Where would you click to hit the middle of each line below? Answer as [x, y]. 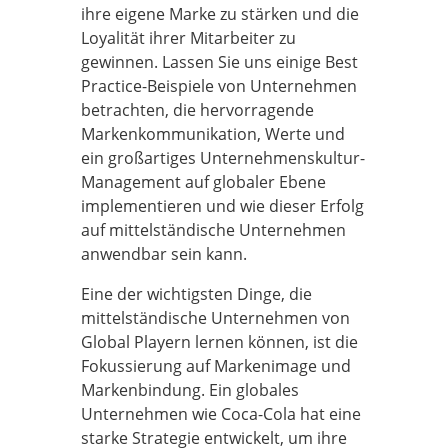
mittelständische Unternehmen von [215, 318]
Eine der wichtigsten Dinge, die [196, 294]
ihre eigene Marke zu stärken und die [219, 14]
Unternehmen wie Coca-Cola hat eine [220, 414]
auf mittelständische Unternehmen [213, 230]
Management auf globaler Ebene [203, 182]
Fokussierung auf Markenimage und [215, 366]
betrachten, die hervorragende [197, 110]
